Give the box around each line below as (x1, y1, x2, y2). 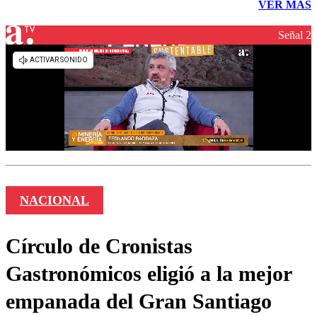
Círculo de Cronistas (6, 234, 192, 258)
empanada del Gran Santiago (6, 289, 272, 313)
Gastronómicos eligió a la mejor (6, 262, 292, 286)
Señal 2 (278, 28, 311, 41)
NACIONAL (19, 193, 89, 208)
